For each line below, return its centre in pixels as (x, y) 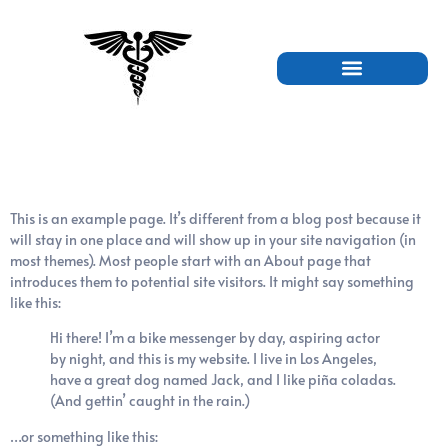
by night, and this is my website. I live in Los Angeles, (213, 359)
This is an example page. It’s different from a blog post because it (215, 218)
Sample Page (136, 167)
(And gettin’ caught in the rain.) (150, 401)
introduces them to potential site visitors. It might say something (212, 281)
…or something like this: (84, 436)
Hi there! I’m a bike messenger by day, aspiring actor (215, 338)
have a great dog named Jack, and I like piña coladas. (223, 380)
